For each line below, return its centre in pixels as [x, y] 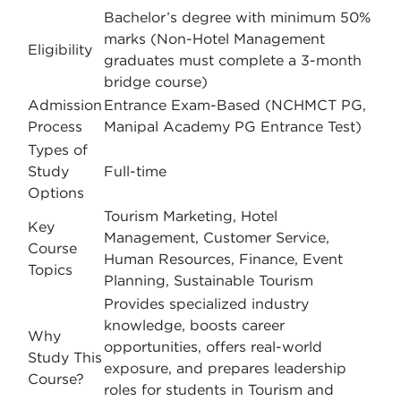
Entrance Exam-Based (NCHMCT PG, [235, 105]
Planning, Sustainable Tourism [209, 280]
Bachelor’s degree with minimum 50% [237, 17]
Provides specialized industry [206, 303]
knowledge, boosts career [194, 325]
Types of [58, 149]
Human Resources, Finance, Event [223, 259]
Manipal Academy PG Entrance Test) [233, 126]
